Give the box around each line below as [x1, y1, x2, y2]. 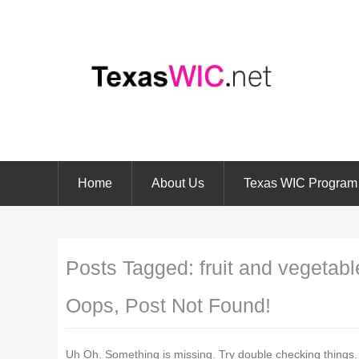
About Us [151, 176, 204, 190]
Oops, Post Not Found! [66, 293, 271, 317]
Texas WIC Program [244, 176, 357, 190]
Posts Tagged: [66, 256, 200, 279]
